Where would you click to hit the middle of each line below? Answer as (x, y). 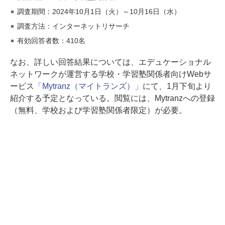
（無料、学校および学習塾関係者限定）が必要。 (98, 110)
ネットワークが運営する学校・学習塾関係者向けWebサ (111, 74)
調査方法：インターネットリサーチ (73, 26)
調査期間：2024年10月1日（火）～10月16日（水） (99, 12)
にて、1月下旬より (177, 86)
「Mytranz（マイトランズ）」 (88, 86)
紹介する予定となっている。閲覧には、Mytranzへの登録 (113, 98)
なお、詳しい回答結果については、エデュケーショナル (110, 62)
